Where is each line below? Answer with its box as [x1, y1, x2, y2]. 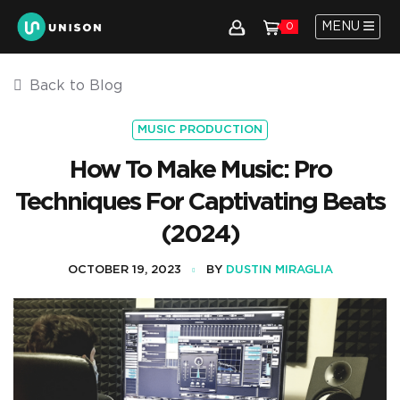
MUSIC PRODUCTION [137, 124, 262, 136]
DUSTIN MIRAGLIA [225, 264, 333, 276]
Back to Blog [29, 79, 122, 93]
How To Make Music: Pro [69, 158, 331, 183]
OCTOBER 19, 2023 [67, 264, 181, 276]
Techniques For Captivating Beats [15, 190, 385, 215]
